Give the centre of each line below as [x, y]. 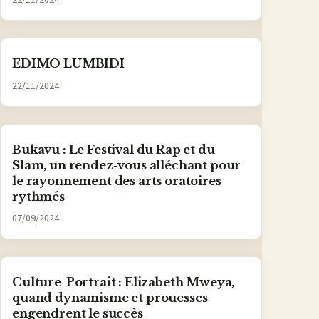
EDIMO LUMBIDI [68, 64]
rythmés [38, 196]
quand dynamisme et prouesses [110, 297]
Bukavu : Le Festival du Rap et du [114, 149]
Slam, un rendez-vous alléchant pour [127, 165]
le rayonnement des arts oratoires [117, 181]
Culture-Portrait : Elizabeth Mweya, [124, 282]
